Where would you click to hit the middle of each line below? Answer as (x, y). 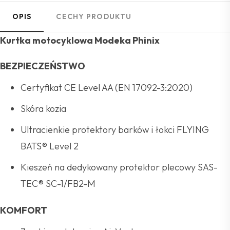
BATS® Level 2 (50, 146)
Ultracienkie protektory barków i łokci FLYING (115, 130)
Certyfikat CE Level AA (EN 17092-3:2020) (107, 88)
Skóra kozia (43, 109)
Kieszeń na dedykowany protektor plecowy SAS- (119, 167)
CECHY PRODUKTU (94, 16)
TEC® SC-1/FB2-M (58, 184)
